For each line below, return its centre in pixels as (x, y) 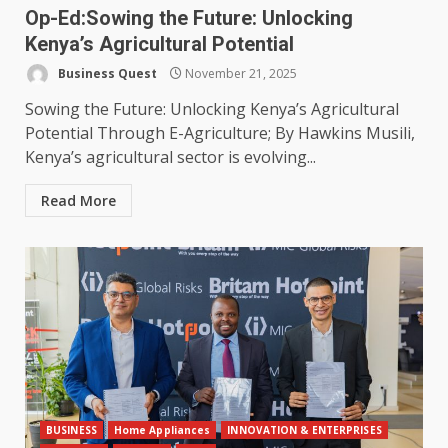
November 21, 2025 (239, 73)
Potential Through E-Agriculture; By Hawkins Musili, (222, 133)
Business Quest (106, 73)
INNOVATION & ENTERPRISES (304, 430)
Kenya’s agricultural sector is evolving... (170, 157)
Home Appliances (162, 430)
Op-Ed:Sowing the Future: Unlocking (189, 18)
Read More (78, 201)
